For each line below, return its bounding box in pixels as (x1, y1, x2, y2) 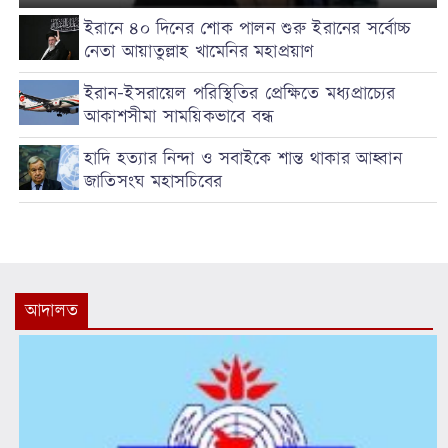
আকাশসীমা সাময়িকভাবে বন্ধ (84, 104, 275, 130)
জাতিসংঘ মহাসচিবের (84, 169, 223, 195)
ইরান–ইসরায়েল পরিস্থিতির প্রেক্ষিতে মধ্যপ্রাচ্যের (84, 81, 396, 107)
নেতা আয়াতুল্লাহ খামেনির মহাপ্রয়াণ (84, 39, 314, 65)
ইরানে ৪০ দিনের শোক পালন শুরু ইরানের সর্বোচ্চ (84, 16, 412, 42)
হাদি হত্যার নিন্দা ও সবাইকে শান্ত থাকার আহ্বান (84, 146, 402, 172)
